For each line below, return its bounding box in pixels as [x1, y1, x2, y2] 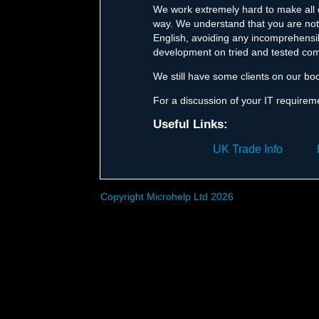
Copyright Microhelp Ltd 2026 [100, 190, 234, 202]
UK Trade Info [212, 142, 283, 155]
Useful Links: [153, 117, 229, 131]
